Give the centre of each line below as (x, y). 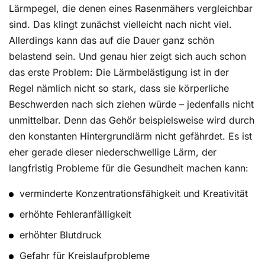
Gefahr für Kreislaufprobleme (85, 256)
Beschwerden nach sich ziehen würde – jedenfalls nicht (131, 104)
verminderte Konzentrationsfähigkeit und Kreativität (134, 194)
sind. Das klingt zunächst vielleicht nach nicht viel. (120, 25)
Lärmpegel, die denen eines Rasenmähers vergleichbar (131, 9)
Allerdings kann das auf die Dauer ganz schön (112, 41)
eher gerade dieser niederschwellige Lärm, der (113, 152)
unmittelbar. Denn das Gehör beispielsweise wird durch (132, 120)
